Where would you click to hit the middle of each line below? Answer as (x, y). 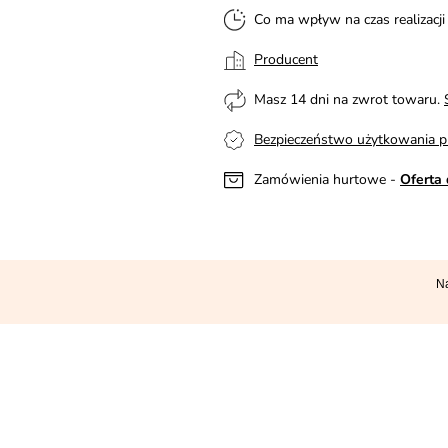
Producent (286, 59)
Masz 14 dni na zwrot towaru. (349, 99)
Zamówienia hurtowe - (327, 179)
